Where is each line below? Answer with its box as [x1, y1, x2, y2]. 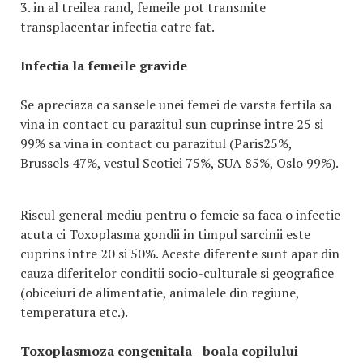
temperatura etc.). [20, 303, 128, 321]
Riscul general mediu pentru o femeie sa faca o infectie [20, 206, 340, 224]
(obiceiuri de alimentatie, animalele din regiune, [20, 284, 299, 301]
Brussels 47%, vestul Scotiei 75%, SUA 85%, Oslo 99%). [20, 154, 338, 172]
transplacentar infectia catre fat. [20, 18, 215, 36]
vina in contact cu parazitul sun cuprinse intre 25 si [20, 115, 323, 133]
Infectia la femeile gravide [20, 57, 187, 75]
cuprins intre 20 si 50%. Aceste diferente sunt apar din [20, 245, 340, 263]
